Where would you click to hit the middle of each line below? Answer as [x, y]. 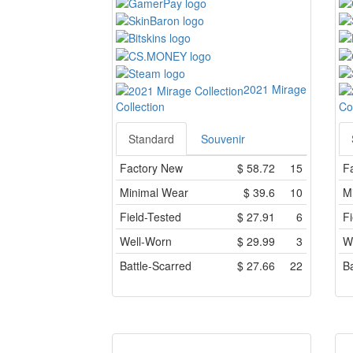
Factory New [151, 168]
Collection [140, 107]
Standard [151, 139]
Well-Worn [146, 242]
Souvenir [223, 139]
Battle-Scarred [156, 266]
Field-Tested [150, 217]
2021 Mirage [275, 89]
